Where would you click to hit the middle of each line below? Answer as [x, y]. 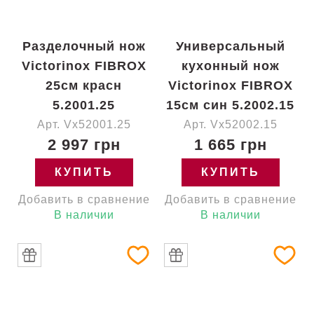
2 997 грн [84, 145]
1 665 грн [230, 145]
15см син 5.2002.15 [230, 105]
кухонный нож [230, 66]
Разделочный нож [84, 46]
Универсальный [230, 46]
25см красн [84, 86]
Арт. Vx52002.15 [230, 124]
